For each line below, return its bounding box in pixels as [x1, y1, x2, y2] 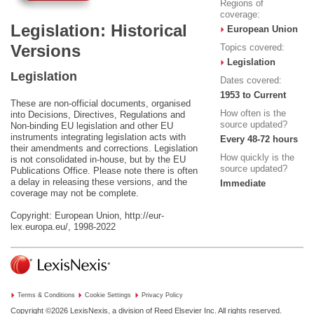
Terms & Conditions [18, 292, 75, 299]
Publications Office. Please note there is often [11, 165, 198, 176]
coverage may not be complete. [11, 188, 139, 198]
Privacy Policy [141, 292, 183, 299]
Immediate [219, 178, 266, 189]
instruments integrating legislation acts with [11, 132, 186, 142]
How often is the [219, 108, 286, 118]
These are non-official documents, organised [11, 98, 191, 109]
